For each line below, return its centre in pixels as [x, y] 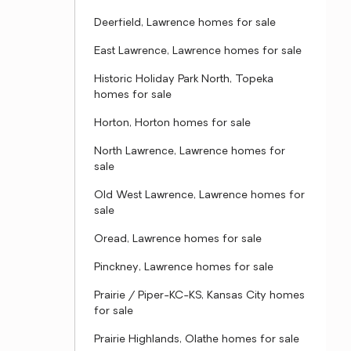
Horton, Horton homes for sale [172, 123]
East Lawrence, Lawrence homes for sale [198, 51]
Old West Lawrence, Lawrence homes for [199, 195]
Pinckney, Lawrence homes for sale [184, 268]
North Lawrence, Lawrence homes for [190, 152]
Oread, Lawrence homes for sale [178, 239]
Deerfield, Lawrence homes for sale [185, 23]
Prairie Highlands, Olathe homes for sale [197, 340]
